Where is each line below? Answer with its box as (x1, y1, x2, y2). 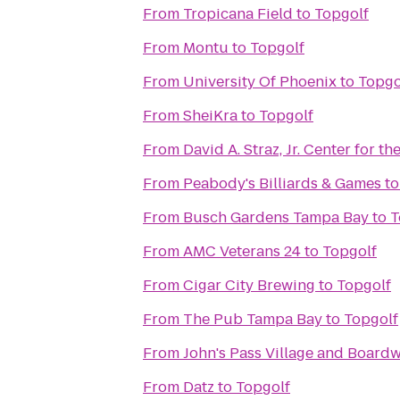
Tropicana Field (183, 4, 293, 24)
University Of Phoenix (183, 71, 337, 92)
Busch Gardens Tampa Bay (183, 207, 369, 228)
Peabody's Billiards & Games (183, 173, 381, 194)
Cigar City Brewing (183, 275, 315, 296)
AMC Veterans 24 (183, 241, 301, 262)
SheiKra (183, 105, 237, 126)
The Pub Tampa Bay (183, 309, 322, 329)
